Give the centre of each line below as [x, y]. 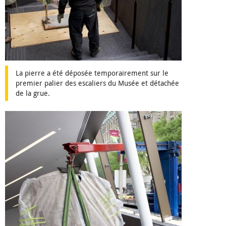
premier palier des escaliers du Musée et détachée [97, 83]
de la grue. [33, 93]
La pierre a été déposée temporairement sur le [92, 73]
